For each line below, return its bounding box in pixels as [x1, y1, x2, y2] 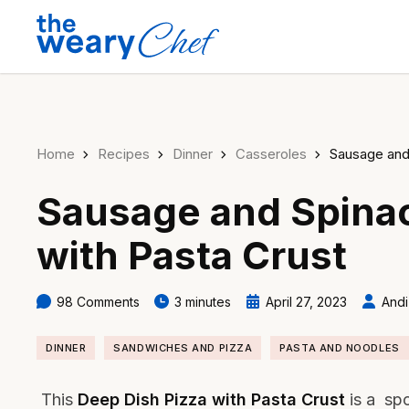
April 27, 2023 [266, 294, 347, 309]
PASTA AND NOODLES [279, 341, 400, 354]
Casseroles [236, 145, 307, 163]
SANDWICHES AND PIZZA [113, 341, 253, 354]
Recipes [98, 145, 150, 163]
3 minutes [174, 294, 231, 309]
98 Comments [57, 294, 140, 309]
